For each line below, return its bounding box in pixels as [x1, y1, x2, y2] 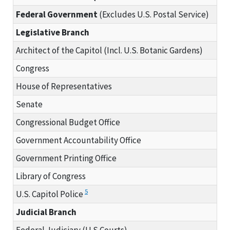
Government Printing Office [16, 152, 117, 164]
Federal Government [16, 8, 98, 20]
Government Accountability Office [16, 134, 141, 146]
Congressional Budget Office [16, 116, 120, 128]
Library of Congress [16, 170, 86, 182]
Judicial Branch [16, 206, 76, 218]
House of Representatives [16, 80, 112, 92]
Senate [16, 98, 43, 110]
